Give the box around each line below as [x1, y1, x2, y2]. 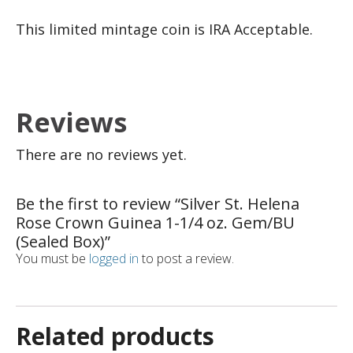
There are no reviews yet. [16, 145, 187, 165]
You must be [16, 250, 89, 268]
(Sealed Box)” [16, 231, 110, 253]
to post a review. [139, 250, 234, 268]
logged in [89, 250, 139, 268]
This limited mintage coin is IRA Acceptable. [16, 20, 317, 39]
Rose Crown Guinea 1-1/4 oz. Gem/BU [16, 212, 295, 234]
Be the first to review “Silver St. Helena [16, 193, 299, 215]
